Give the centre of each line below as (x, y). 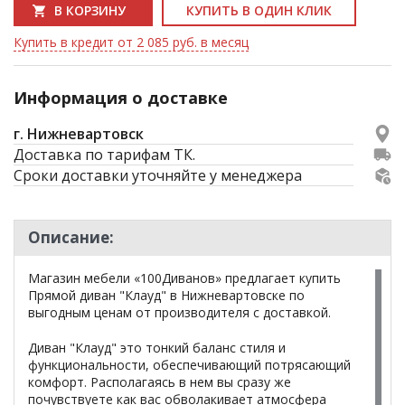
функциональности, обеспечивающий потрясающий (189, 365)
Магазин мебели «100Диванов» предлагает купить (184, 278)
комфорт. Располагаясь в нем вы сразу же (160, 382)
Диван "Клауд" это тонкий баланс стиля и (157, 348)
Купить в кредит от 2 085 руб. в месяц (131, 42)
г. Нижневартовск (79, 134)
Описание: (71, 237)
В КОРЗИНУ (90, 10)
